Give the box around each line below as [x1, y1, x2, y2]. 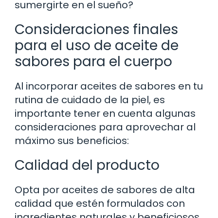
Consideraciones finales [15, 19, 178, 39]
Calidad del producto [15, 155, 160, 175]
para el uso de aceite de [15, 36, 179, 55]
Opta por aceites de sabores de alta [15, 182, 195, 197]
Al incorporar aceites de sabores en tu [15, 79, 203, 93]
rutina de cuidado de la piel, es [15, 92, 165, 107]
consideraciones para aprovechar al [15, 120, 196, 134]
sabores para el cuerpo [15, 52, 172, 71]
